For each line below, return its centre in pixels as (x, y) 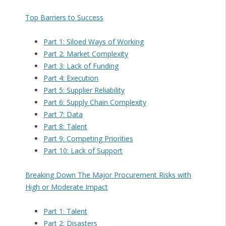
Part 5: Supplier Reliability (84, 90)
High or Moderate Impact (66, 187)
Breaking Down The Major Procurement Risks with (108, 175)
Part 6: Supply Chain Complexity (95, 102)
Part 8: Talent (65, 127)
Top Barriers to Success (64, 18)
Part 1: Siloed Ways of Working (93, 42)
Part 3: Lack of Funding (81, 66)
